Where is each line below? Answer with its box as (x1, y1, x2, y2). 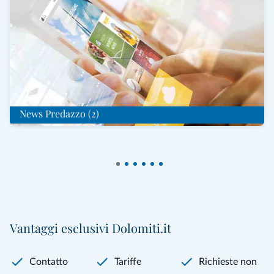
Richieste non (199, 256, 257, 267)
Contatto (29, 256, 68, 267)
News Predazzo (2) (20, 106, 99, 120)
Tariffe (114, 256, 141, 267)
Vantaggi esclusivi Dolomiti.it (10, 219, 171, 236)
